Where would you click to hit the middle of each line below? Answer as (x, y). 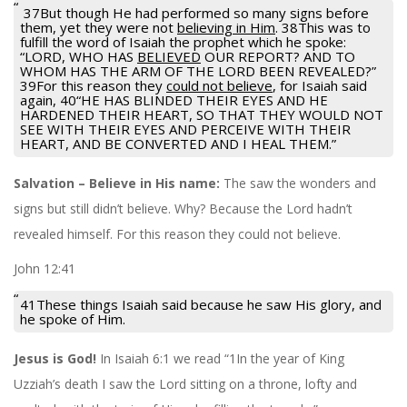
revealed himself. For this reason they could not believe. (177, 233)
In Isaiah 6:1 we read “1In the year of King (222, 358)
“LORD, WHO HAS (79, 56)
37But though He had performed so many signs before (194, 12)
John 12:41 (45, 268)
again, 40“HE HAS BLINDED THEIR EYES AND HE (174, 99)
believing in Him (226, 27)
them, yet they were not (99, 27)
